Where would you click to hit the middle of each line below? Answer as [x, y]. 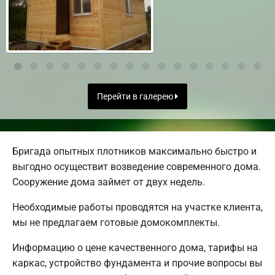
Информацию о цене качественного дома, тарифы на [135, 247]
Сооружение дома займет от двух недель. [109, 182]
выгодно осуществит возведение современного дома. [137, 166]
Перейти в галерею [136, 96]
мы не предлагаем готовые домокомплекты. [116, 222]
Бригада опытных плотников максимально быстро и [134, 151]
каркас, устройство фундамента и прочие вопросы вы [137, 263]
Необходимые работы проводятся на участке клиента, [137, 207]
